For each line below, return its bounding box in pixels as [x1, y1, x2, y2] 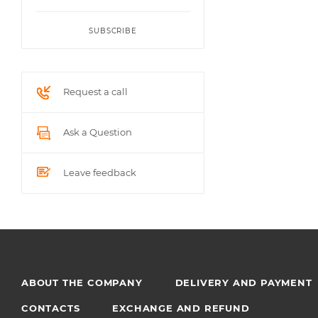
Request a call [63, 86, 128, 98]
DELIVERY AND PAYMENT [175, 277, 312, 289]
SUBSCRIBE [89, 26, 137, 36]
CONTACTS [21, 302, 80, 314]
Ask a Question [63, 126, 132, 138]
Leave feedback [63, 167, 136, 179]
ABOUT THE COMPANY [21, 277, 143, 289]
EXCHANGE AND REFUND [112, 302, 250, 314]
